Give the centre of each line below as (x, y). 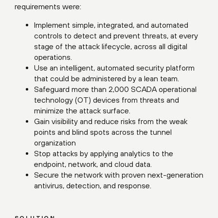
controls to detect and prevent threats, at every (116, 36)
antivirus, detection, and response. (93, 186)
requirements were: (48, 7)
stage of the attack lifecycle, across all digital (111, 46)
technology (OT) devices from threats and (107, 100)
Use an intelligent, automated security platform (114, 68)
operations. (53, 57)
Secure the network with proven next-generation (119, 175)
